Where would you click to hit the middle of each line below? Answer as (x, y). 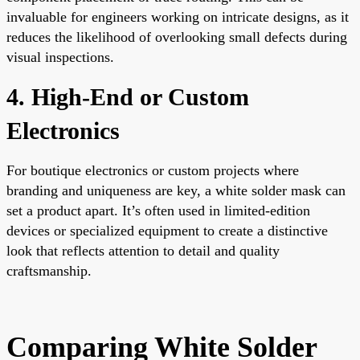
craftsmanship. (49, 270)
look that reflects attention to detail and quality (143, 250)
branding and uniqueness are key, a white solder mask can (176, 190)
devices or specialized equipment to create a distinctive (167, 230)
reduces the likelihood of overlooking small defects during (177, 37)
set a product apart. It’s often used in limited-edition (158, 210)
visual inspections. (60, 57)
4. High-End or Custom (128, 96)
